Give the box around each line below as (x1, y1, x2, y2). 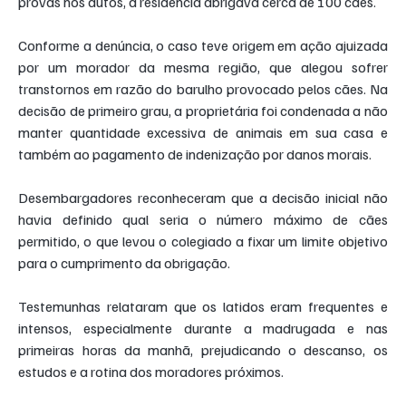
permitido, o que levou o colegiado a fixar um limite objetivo (18, 232, 388, 251)
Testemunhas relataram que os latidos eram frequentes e (18, 297, 388, 316)
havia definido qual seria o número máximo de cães (18, 210, 388, 229)
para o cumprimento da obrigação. (18, 254, 231, 273)
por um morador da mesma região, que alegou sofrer (18, 58, 388, 77)
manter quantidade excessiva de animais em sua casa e (18, 123, 388, 142)
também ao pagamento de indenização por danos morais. (18, 145, 372, 164)
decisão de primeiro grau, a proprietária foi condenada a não (18, 101, 388, 121)
